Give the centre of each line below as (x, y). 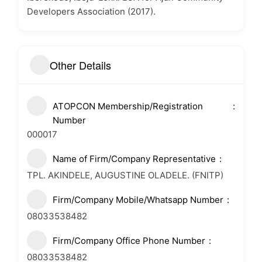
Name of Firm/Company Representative (134, 159)
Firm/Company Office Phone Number (129, 241)
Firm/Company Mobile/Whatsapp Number (138, 200)
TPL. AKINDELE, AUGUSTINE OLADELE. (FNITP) (125, 175)
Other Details (80, 65)
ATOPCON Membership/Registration (128, 106)
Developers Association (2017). (91, 11)
